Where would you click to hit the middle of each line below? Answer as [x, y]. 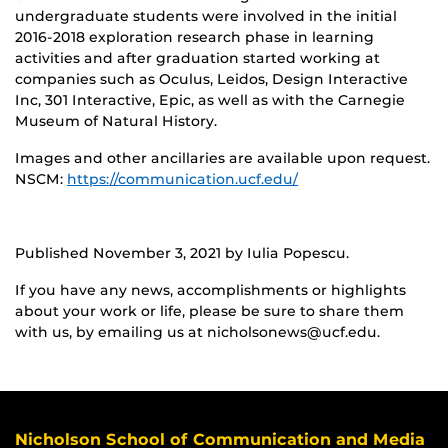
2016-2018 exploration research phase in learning [194, 36]
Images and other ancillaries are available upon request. [222, 157]
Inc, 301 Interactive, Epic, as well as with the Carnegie [210, 99]
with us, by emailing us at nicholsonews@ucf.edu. [197, 331]
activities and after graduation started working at [197, 57]
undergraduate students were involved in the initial [206, 15]
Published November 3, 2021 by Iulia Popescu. [182, 252]
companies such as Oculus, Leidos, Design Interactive [211, 78]
